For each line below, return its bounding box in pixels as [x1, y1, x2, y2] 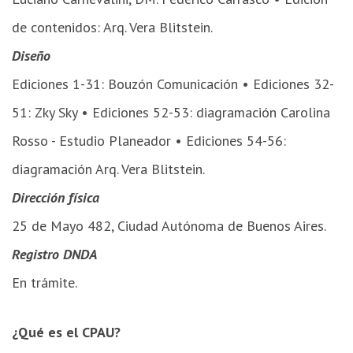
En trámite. [12, 273, 77, 292]
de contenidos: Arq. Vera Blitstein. [12, 17, 213, 36]
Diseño [12, 46, 50, 65]
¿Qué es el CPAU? [12, 322, 121, 341]
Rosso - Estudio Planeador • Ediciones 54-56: [12, 131, 286, 150]
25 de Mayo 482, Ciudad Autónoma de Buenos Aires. [12, 216, 326, 235]
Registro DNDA [12, 244, 97, 263]
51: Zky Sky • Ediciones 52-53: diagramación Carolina [12, 102, 330, 121]
